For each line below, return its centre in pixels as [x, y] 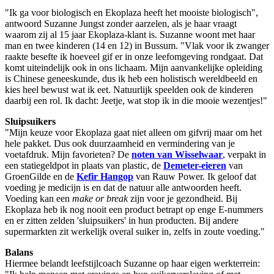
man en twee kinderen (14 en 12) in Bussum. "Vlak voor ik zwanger [137, 46]
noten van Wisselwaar [177, 155]
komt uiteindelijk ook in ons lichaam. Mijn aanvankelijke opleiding [134, 68]
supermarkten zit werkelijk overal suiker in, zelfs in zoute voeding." [135, 232]
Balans [19, 253]
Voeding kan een [39, 199]
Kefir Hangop [105, 177]
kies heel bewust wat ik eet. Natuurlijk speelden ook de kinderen [129, 90]
